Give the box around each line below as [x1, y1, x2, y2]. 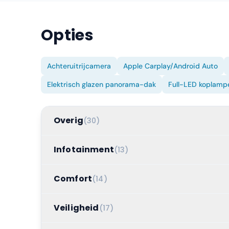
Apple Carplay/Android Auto [123, 61, 218, 71]
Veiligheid [54, 202, 99, 214]
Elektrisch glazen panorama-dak [47, 80, 156, 89]
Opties [41, 25, 94, 46]
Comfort [54, 173, 93, 185]
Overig [54, 114, 83, 126]
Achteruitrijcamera [47, 61, 111, 71]
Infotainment [54, 144, 114, 155]
